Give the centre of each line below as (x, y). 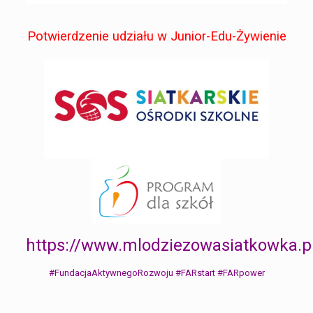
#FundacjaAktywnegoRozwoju (111, 272)
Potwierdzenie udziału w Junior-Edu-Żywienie (156, 36)
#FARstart (195, 272)
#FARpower (241, 272)
